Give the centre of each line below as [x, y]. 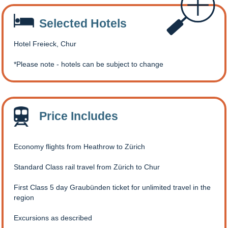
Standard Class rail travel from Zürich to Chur [87, 167]
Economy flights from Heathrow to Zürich [79, 147]
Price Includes [79, 116]
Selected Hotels [83, 24]
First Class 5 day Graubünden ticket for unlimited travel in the [112, 188]
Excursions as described [53, 218]
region [24, 198]
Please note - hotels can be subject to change [90, 64]
